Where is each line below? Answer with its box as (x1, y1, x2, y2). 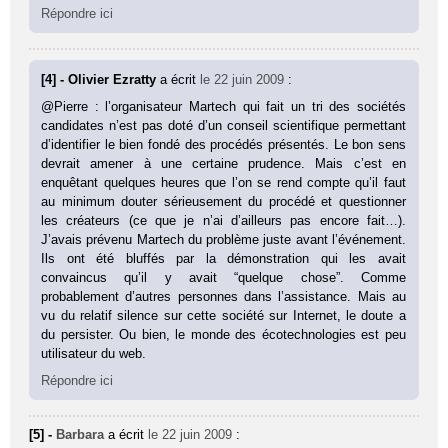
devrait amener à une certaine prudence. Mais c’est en (41, 155, 406, 171)
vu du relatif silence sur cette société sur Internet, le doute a (41, 307, 406, 323)
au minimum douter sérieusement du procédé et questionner (41, 193, 406, 209)
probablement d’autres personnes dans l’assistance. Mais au (41, 288, 406, 304)
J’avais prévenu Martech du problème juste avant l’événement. (41, 231, 406, 247)
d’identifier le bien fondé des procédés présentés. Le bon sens (41, 136, 406, 152)
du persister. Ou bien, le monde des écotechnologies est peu (41, 326, 406, 342)
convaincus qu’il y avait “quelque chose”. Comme (41, 269, 406, 285)
